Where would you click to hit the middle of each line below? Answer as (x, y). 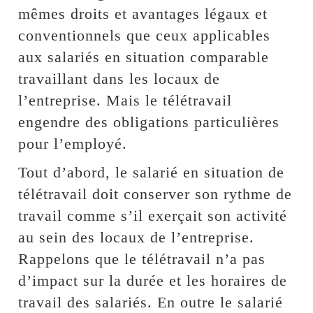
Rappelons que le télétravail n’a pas (142, 259)
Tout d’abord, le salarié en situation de (152, 172)
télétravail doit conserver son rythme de (155, 194)
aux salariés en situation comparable (144, 57)
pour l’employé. (73, 143)
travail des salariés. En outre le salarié (151, 302)
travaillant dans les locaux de (119, 78)
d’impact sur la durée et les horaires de (153, 280)
